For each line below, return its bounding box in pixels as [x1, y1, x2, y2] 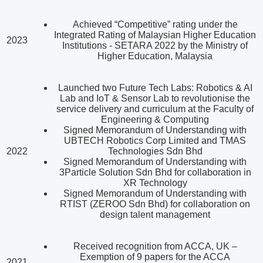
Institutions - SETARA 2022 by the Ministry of [62, 41, 248, 51]
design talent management [100, 210, 210, 220]
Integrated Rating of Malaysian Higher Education [54, 30, 256, 41]
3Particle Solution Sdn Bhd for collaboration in [59, 167, 251, 178]
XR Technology [123, 178, 187, 188]
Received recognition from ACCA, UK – [73, 241, 237, 252]
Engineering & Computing [101, 114, 209, 125]
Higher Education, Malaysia [97, 51, 213, 62]
